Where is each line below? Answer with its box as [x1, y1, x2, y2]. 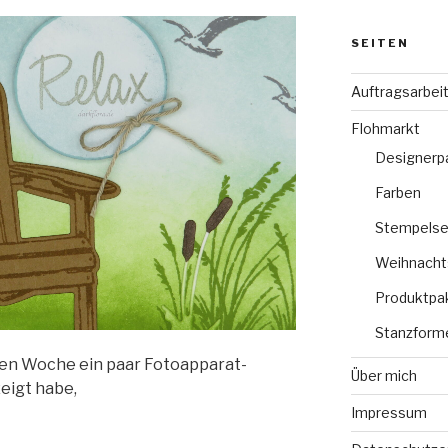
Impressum [350, 403, 427, 421]
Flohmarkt [350, 119, 420, 137]
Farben [374, 183, 421, 201]
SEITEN [350, 35, 409, 50]
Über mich [350, 366, 417, 384]
